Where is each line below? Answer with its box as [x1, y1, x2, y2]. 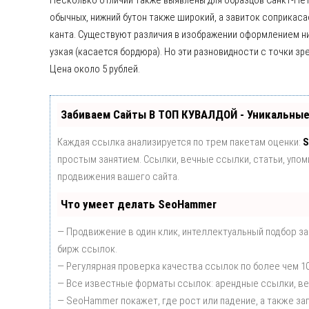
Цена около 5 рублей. [50, 63, 140, 76]
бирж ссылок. [57, 243, 117, 256]
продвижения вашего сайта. [57, 170, 179, 183]
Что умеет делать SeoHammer [61, 197, 217, 212]
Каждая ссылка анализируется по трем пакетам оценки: [57, 136, 303, 149]
